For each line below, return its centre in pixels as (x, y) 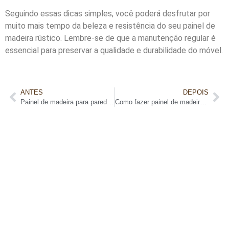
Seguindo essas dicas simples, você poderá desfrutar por (108, 14)
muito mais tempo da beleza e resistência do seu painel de (110, 26)
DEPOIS (196, 92)
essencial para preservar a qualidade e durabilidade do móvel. (114, 51)
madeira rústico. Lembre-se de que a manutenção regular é (110, 38)
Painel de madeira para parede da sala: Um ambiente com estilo (110, 102)
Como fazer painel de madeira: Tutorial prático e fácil (203, 102)
